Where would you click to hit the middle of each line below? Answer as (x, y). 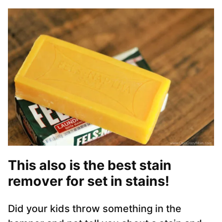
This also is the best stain (90, 166)
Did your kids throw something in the (95, 209)
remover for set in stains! (89, 181)
